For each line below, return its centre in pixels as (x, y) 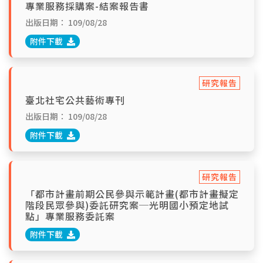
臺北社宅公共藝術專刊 (75, 100)
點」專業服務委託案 (70, 216)
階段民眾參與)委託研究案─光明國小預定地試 (127, 205)
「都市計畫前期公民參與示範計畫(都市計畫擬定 (132, 194)
